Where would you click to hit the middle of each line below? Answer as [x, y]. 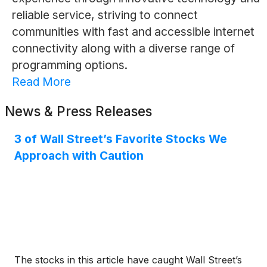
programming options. [69, 65]
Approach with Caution [79, 156]
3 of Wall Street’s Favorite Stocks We [121, 139]
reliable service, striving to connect [105, 15]
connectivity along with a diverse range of [123, 49]
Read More [41, 82]
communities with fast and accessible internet [133, 32]
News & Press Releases [78, 111]
